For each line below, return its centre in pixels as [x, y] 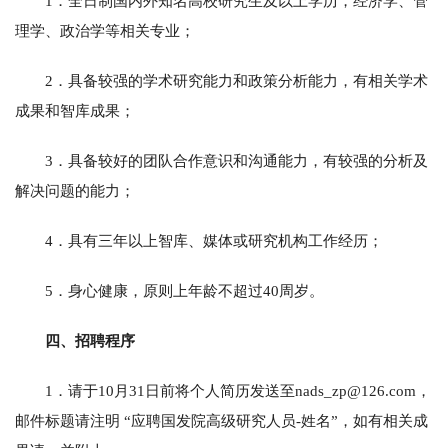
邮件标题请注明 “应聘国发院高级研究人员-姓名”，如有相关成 [221, 420]
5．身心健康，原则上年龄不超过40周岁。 [184, 290]
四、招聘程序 [90, 340]
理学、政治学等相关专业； [105, 30]
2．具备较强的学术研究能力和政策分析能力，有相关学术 [236, 80]
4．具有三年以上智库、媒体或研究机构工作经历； [214, 240]
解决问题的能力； [75, 190]
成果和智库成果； [75, 110]
